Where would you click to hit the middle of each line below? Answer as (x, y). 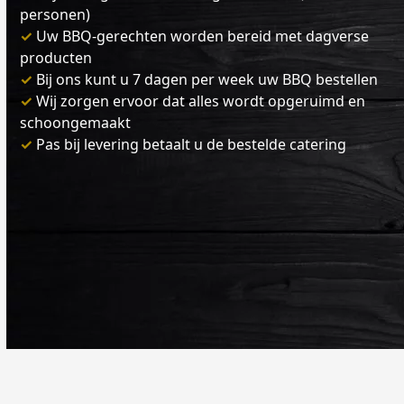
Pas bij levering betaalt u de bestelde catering (190, 144)
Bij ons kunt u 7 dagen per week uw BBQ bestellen (206, 79)
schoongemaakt (76, 122)
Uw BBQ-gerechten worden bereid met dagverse (201, 36)
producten (56, 57)
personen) (55, 14)
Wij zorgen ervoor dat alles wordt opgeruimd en (199, 101)
